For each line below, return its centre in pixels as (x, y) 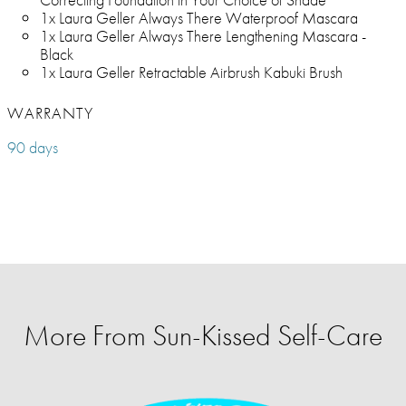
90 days (33, 148)
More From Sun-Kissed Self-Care (203, 336)
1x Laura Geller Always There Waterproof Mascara (199, 18)
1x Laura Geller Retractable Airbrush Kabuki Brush (191, 72)
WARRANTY (50, 113)
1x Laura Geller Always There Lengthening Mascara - (203, 36)
